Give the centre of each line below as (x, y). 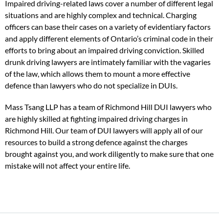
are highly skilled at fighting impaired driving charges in (96, 119)
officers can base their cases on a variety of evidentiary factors (108, 27)
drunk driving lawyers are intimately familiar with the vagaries (108, 62)
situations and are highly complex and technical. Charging (101, 15)
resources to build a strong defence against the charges (96, 142)
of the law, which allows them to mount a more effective (98, 74)
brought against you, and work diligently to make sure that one (109, 154)
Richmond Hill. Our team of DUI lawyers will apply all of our (104, 130)
